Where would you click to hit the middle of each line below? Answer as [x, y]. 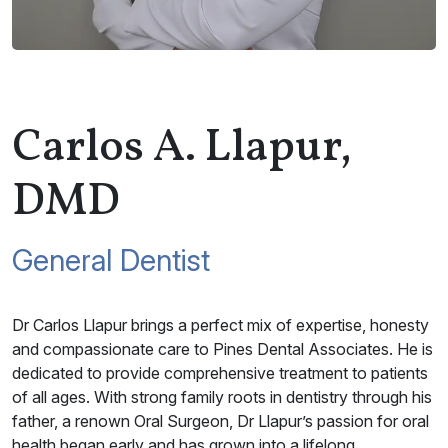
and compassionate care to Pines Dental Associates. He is [222, 349]
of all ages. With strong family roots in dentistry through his [222, 397]
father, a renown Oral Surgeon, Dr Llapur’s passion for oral [220, 421]
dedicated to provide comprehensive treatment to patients [220, 373]
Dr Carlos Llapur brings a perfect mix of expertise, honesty [220, 325]
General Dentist [111, 260]
